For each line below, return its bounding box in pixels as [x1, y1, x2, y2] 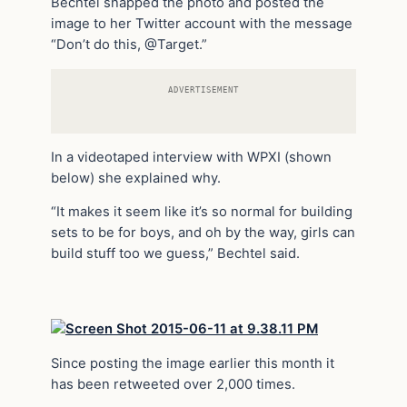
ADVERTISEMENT [168, 84, 239, 94]
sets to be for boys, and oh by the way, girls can [51, 224, 355, 242]
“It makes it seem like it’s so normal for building [51, 203, 352, 221]
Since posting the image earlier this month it [51, 354, 334, 372]
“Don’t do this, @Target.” [51, 36, 207, 54]
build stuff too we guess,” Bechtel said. [51, 245, 300, 263]
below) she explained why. [51, 169, 221, 186]
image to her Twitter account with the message [51, 15, 352, 33]
